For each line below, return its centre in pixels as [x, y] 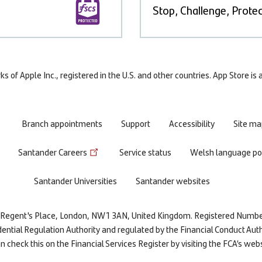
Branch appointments [62, 123]
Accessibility [192, 123]
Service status [145, 152]
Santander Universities [75, 180]
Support [136, 123]
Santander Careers [52, 152]
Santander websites [173, 180]
